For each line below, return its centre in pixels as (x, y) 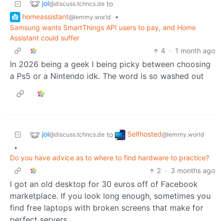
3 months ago (193, 171)
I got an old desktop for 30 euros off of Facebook (104, 184)
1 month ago (195, 51)
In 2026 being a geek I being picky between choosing (110, 64)
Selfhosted (145, 134)
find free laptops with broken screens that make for (107, 208)
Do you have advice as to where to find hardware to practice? (110, 158)
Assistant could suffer (45, 38)
